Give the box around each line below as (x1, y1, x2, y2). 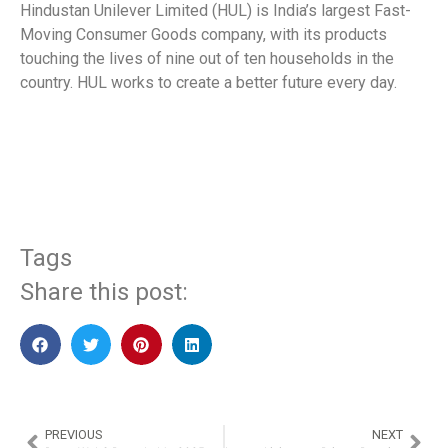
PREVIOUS (45, 426, 102, 442)
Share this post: (20, 278, 188, 307)
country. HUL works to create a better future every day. (20, 73, 397, 93)
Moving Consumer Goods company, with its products (20, 25, 387, 45)
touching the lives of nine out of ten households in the (20, 49, 394, 69)
